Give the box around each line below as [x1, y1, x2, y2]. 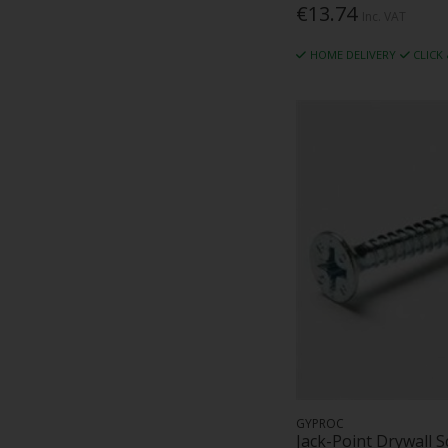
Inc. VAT [362, 8, 407, 26]
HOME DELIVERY [309, 47, 396, 63]
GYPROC [296, 414, 345, 432]
